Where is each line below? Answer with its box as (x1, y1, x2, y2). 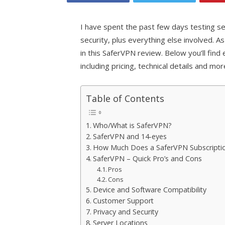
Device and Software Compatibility (93, 185, 207, 195)
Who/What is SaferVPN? (93, 121, 172, 131)
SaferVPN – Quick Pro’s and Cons (93, 154, 202, 164)
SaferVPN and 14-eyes (93, 132, 167, 142)
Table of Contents (86, 92, 165, 105)
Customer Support (93, 196, 154, 206)
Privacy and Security (93, 207, 159, 217)
